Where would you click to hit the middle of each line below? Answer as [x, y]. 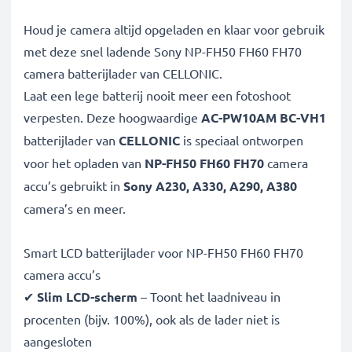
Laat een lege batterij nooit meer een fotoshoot [157, 95]
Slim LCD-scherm [87, 297]
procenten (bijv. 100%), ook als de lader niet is [152, 319]
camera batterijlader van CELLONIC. [123, 73]
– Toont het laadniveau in [209, 296]
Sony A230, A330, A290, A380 [210, 186]
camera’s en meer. [75, 208]
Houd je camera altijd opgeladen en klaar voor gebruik [174, 29]
